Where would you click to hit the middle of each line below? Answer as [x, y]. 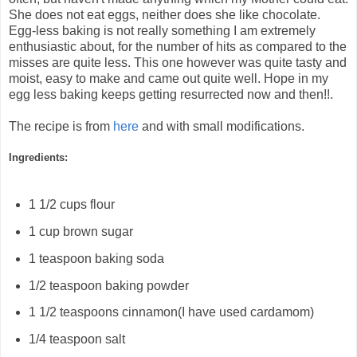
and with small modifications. [222, 127]
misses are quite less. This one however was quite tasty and [178, 63]
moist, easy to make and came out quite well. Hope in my [169, 79]
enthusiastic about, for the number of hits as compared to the [178, 47]
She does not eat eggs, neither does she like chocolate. [165, 15]
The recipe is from [61, 127]
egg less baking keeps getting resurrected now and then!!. [171, 95]
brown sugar [98, 231]
